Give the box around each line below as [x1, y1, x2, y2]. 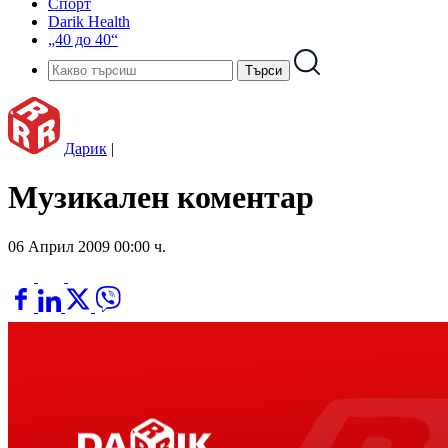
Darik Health [48, 13, 130, 30]
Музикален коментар [8, 179, 314, 216]
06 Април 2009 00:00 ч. [8, 237, 166, 255]
